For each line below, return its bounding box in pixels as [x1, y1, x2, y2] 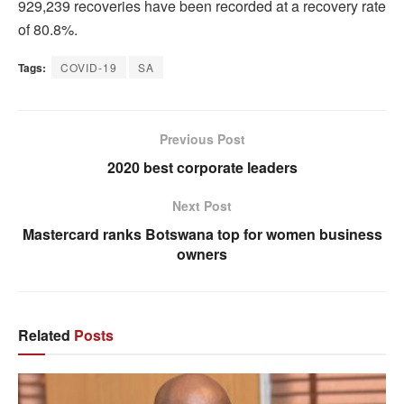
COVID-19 [60, 59, 117, 75]
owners [177, 243, 227, 264]
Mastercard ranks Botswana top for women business [22, 223, 382, 244]
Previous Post [159, 129, 245, 148]
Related [18, 324, 70, 345]
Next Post [172, 196, 232, 215]
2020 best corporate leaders [106, 156, 298, 178]
